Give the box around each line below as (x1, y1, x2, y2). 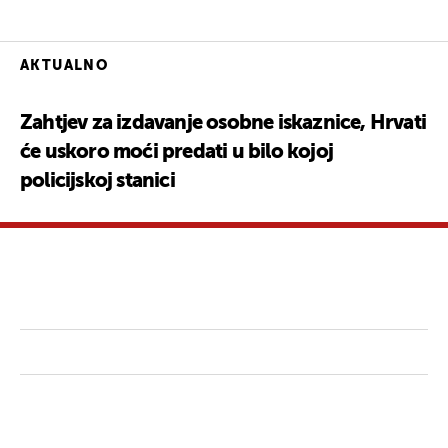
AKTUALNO (20, 58, 109, 73)
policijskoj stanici (20, 171, 175, 192)
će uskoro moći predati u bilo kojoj (20, 142, 334, 163)
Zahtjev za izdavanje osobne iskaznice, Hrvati (20, 113, 427, 134)
